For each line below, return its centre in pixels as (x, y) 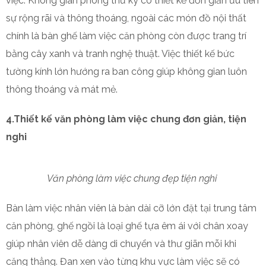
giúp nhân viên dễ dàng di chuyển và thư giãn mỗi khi (121, 244)
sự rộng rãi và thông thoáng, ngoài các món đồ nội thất (126, 18)
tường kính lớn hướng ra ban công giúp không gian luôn (126, 72)
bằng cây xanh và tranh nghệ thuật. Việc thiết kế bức (120, 54)
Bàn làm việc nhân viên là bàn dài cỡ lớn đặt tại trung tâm (131, 208)
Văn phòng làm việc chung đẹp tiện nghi (133, 178)
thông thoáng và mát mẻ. (62, 89)
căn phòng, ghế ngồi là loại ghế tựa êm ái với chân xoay (127, 226)
